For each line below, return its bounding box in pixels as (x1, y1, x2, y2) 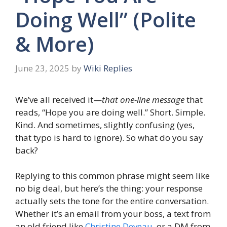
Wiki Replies (84, 62, 132, 74)
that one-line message (102, 93, 184, 105)
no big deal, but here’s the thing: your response (15, 182, 203, 195)
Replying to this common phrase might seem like (15, 170, 210, 182)
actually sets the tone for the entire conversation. (15, 195, 209, 207)
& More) (15, 30, 94, 58)
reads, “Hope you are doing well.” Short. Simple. (15, 106, 205, 118)
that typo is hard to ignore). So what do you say (15, 131, 203, 143)
